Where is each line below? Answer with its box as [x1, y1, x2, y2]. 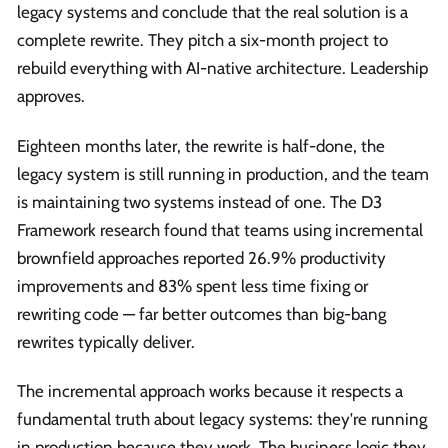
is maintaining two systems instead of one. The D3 [17, 191, 382, 212]
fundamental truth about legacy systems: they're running [17, 408, 427, 429]
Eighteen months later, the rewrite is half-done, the [17, 135, 385, 156]
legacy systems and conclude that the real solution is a [17, 2, 408, 23]
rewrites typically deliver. [17, 331, 195, 352]
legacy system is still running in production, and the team [17, 163, 429, 184]
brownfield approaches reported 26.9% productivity [17, 247, 386, 268]
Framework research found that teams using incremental [17, 219, 423, 240]
